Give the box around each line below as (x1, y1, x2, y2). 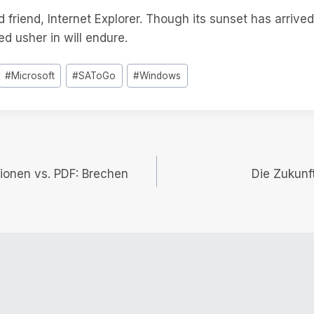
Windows (139, 69, 182, 81)
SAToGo (78, 69, 116, 81)
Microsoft (11, 69, 55, 81)
